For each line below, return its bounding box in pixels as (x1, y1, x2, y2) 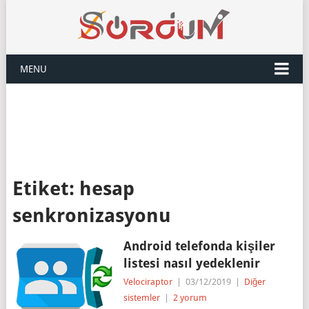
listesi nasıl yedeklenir (123, 256, 260, 270)
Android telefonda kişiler (123, 239, 275, 253)
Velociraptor (123, 277, 172, 287)
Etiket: (12, 177, 79, 200)
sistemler (123, 292, 160, 303)
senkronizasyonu (12, 204, 171, 227)
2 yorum (172, 292, 207, 303)
